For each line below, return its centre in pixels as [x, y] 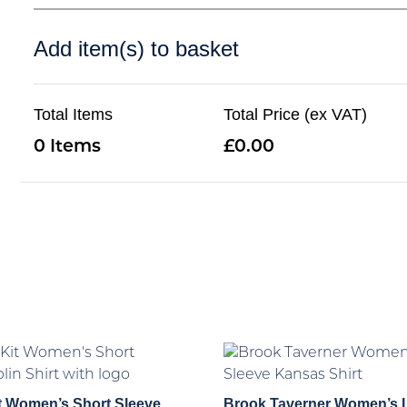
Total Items [74, 114]
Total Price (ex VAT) [296, 114]
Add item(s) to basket [137, 48]
